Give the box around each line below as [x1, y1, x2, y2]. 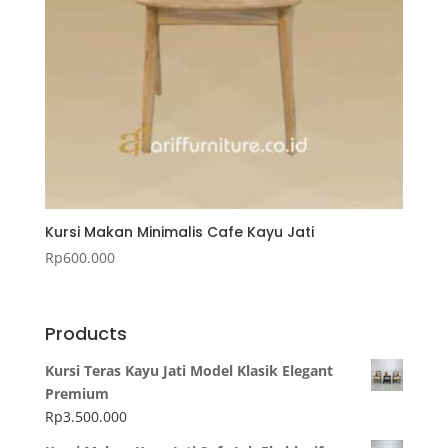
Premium [44, 383, 109, 403]
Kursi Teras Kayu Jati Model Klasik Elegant [44, 360, 333, 380]
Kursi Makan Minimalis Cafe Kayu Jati [44, 222, 314, 243]
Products [44, 320, 127, 346]
